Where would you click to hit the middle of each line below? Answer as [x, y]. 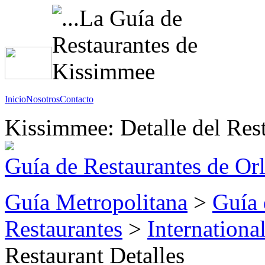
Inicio [15, 99]
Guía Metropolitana [96, 202]
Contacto [77, 99]
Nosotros [43, 99]
